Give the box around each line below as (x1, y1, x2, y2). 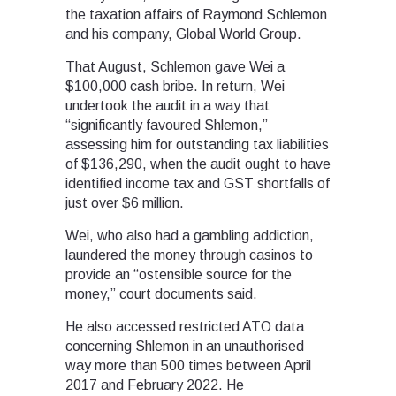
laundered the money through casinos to (65, 247, 313, 263)
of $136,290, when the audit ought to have (65, 156, 331, 171)
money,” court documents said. (65, 286, 257, 301)
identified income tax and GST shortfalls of (65, 175, 330, 191)
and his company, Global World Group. (65, 26, 301, 42)
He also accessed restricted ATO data (65, 318, 304, 334)
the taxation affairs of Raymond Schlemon (65, 6, 327, 22)
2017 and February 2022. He (65, 377, 244, 392)
